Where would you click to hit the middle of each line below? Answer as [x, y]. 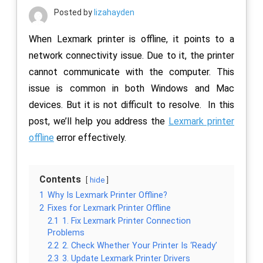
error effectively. [90, 137]
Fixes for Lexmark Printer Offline [109, 208]
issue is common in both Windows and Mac [131, 88]
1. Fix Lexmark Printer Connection [127, 221]
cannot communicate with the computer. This [131, 72]
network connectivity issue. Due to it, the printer [131, 55]
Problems [66, 232]
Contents [60, 179]
